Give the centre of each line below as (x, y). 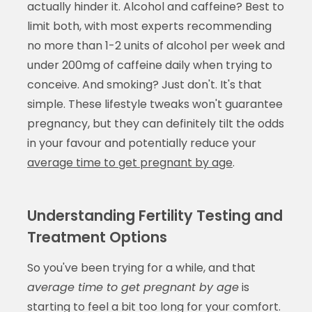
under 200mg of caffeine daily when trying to (149, 65)
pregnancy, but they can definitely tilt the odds (155, 123)
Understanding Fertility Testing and (155, 215)
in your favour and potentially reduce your (141, 143)
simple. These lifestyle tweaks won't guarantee (155, 104)
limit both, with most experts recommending (149, 26)
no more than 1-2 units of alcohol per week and (156, 45)
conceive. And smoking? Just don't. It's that (144, 84)
